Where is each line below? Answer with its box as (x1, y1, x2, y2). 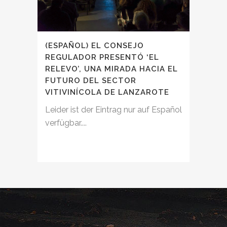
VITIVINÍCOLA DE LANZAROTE (45, 88, 169, 97)
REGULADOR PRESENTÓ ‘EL (45, 53, 159, 62)
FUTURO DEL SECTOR (45, 76, 136, 86)
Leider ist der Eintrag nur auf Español (45, 105, 182, 115)
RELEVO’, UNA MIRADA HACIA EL (45, 64, 178, 74)
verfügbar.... (45, 118, 87, 128)
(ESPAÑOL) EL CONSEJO (45, 41, 144, 51)
